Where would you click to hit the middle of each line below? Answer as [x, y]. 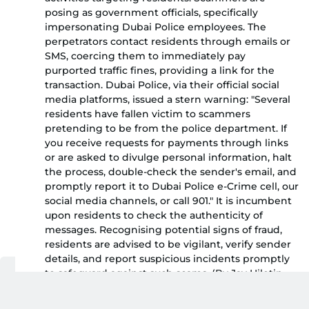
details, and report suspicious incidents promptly [167, 258]
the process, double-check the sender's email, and [171, 171]
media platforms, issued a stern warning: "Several [168, 99]
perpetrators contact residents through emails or [168, 41]
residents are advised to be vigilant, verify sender [168, 244]
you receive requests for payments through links [167, 142]
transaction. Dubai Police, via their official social [162, 84]
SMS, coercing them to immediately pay [145, 56]
